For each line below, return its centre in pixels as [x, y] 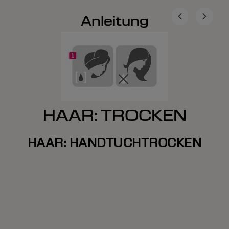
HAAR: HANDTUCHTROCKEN [114, 143]
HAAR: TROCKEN [114, 116]
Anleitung [114, 21]
